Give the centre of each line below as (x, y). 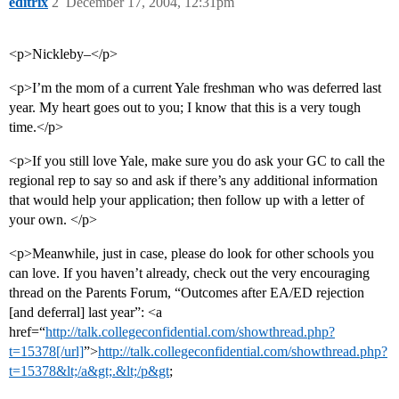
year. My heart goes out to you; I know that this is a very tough (185, 108)
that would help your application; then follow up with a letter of (187, 200)
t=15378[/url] (46, 352)
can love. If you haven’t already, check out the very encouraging (189, 273)
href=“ (27, 332)
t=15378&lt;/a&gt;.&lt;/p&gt (89, 371)
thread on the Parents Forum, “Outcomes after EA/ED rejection (187, 293)
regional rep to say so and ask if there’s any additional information (193, 181)
